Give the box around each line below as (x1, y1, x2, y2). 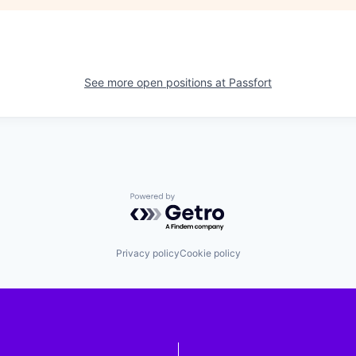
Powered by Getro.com (130, 192, 269, 208)
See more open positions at (84, 75, 229, 89)
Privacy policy (115, 247, 180, 260)
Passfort (229, 75, 272, 89)
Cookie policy (179, 247, 241, 260)
